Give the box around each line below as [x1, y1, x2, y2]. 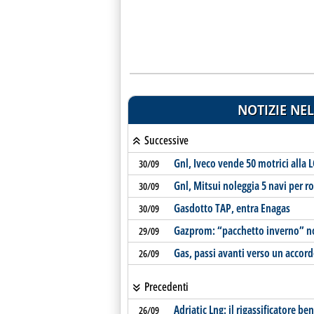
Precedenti [142, 279, 189, 294]
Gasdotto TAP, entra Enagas [173, 200, 290, 216]
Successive [142, 132, 189, 148]
